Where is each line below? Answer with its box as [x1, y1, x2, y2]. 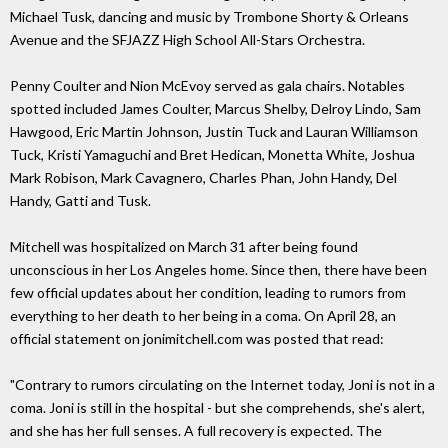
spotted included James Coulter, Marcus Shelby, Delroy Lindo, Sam [10, 100, 421, 118]
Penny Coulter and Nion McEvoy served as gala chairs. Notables [10, 77, 405, 95]
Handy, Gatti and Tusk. [10, 192, 151, 210]
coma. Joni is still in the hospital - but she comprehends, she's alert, [10, 399, 425, 417]
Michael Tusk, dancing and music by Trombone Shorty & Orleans [10, 8, 409, 26]
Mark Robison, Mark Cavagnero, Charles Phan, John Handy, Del [10, 169, 397, 187]
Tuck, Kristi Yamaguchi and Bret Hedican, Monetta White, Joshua [10, 146, 415, 164]
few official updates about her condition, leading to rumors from [10, 284, 406, 302]
